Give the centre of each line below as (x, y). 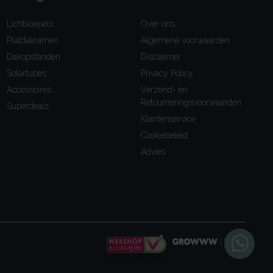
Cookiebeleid (164, 136)
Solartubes (27, 73)
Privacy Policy (167, 73)
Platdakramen (33, 41)
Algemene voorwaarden (185, 41)
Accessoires (29, 90)
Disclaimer (161, 57)
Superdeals (28, 106)
